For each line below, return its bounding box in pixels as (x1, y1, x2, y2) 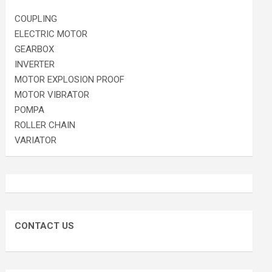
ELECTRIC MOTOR (15, 29, 88, 39)
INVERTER (15, 59, 55, 70)
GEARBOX (15, 44, 55, 55)
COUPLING (15, 13, 58, 24)
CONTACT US (15, 220, 75, 231)
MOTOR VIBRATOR (15, 89, 90, 100)
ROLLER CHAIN (15, 120, 76, 131)
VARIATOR (15, 135, 57, 146)
